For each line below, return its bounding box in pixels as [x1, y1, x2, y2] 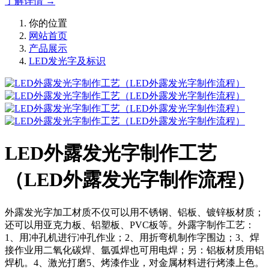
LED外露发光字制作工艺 [5, 142, 217, 165]
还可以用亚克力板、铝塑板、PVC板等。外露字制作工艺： [5, 219, 255, 230]
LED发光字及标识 [29, 55, 106, 66]
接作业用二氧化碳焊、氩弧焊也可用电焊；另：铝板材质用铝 [5, 244, 264, 255]
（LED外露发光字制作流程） [5, 169, 255, 191]
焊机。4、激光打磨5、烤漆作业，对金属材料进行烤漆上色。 [5, 257, 264, 268]
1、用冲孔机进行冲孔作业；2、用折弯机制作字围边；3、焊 [5, 232, 259, 243]
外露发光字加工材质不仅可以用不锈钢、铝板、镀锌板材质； [5, 207, 264, 217]
